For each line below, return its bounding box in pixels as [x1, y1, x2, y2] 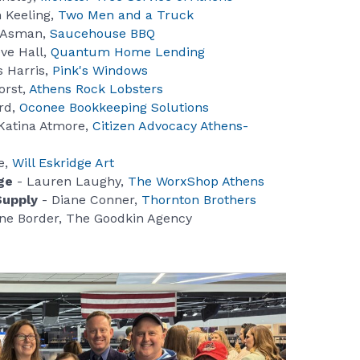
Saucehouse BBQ [46, 26, 155, 42]
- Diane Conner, [38, 192, 141, 208]
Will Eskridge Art [12, 155, 114, 171]
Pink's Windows [52, 63, 148, 79]
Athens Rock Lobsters [29, 81, 163, 97]
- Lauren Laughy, [13, 174, 128, 190]
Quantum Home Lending [51, 44, 205, 60]
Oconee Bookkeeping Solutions [19, 100, 209, 116]
